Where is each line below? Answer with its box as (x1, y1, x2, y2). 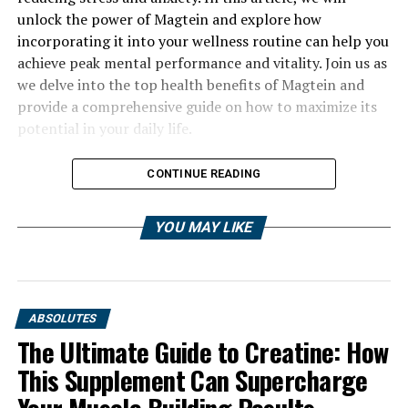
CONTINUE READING (147, 167, 261, 180)
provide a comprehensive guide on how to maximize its (16, 97, 377, 117)
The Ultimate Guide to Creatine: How (16, 332, 389, 371)
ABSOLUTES (26, 311, 98, 325)
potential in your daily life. (16, 118, 192, 138)
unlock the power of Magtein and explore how (16, 9, 321, 29)
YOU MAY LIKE (153, 219, 256, 236)
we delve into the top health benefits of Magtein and (16, 75, 364, 95)
